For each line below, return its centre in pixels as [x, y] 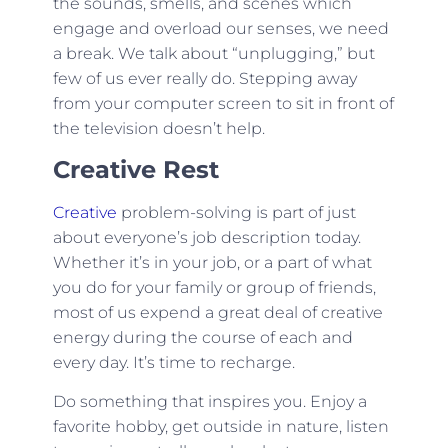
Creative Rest [135, 169]
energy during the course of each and [202, 337]
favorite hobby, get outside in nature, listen [220, 426]
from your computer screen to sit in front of [223, 104]
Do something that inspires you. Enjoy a [209, 401]
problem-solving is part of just [236, 212]
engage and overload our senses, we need [220, 29]
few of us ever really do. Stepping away [204, 79]
